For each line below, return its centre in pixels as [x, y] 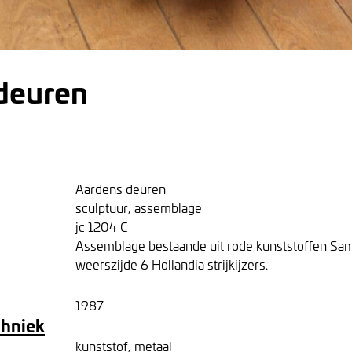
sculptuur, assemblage [139, 207]
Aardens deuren [121, 189]
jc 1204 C [101, 226]
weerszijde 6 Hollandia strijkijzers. [172, 264]
